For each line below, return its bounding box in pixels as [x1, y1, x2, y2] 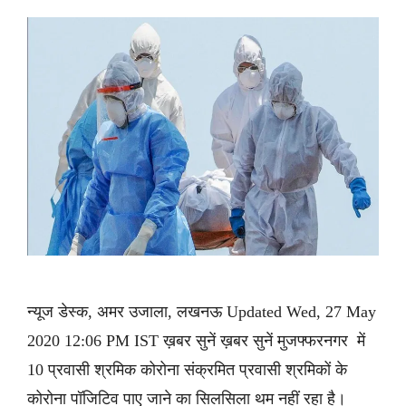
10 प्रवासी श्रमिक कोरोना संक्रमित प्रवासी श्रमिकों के [27, 360, 347, 379]
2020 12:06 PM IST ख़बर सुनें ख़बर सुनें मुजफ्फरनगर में [27, 331, 365, 350]
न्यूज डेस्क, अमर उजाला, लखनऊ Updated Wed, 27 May [27, 302, 376, 321]
